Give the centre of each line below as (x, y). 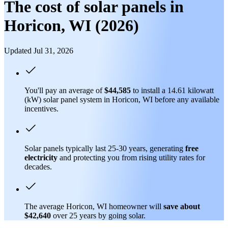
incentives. (41, 108)
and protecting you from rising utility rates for (131, 157)
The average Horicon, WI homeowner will (94, 206)
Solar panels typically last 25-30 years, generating (105, 148)
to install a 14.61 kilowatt (172, 90)
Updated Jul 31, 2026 (39, 50)
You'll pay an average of (64, 90)
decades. (38, 166)
